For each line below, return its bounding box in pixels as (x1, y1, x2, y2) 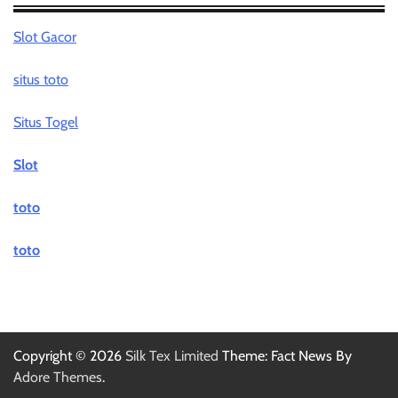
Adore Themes (13, 368, 102, 386)
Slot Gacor (13, 28, 76, 45)
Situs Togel (13, 113, 78, 131)
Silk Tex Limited (125, 346, 219, 364)
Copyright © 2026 (13, 346, 125, 364)
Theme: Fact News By (219, 346, 352, 364)
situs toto (13, 70, 68, 88)
